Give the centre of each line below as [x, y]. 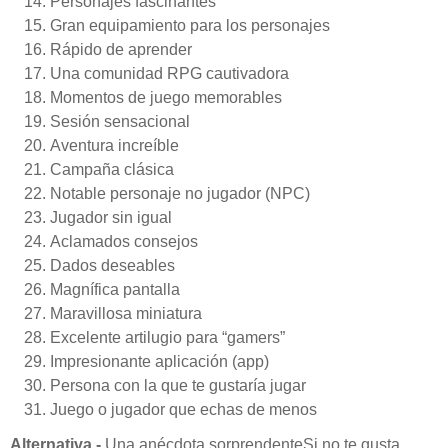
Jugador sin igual [111, 217]
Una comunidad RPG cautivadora [169, 74]
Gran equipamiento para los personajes [190, 26]
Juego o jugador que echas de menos [183, 409]
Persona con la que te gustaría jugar [178, 385]
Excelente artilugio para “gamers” [167, 337]
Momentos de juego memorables [166, 98]
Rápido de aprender [121, 50]
